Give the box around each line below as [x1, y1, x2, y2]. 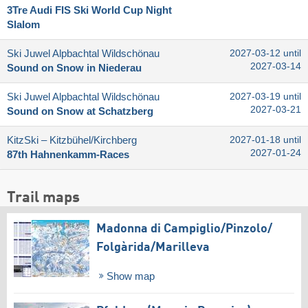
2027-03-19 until [230, 91, 301, 102]
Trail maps [7, 190, 80, 206]
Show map [103, 270, 155, 282]
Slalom [7, 19, 40, 30]
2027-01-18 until [230, 134, 301, 145]
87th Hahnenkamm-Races [7, 148, 129, 160]
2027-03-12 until [230, 47, 301, 58]
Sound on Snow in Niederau [7, 62, 142, 74]
